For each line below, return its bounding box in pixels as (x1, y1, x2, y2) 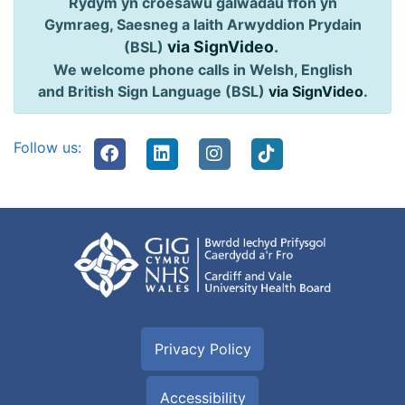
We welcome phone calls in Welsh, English (52, 61, 353, 80)
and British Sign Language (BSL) (37, 82, 268, 101)
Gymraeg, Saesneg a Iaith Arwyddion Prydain (43, 15, 362, 34)
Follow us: (14, 138, 81, 157)
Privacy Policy (154, 339, 251, 358)
